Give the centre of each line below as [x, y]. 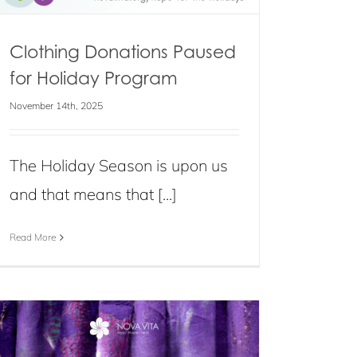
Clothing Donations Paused [123, 51]
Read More [33, 237]
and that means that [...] [93, 194]
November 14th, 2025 [56, 106]
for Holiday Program [94, 78]
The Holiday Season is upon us [119, 165]
